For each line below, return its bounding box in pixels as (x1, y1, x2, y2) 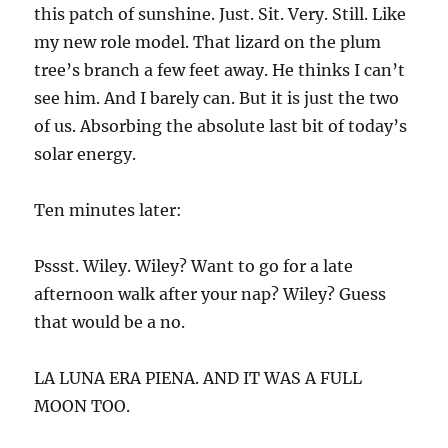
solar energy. (34, 144, 137, 164)
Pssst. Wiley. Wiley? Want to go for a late (34, 256, 354, 276)
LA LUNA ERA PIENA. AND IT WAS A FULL (34, 368, 363, 388)
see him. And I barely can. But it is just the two (34, 88, 400, 108)
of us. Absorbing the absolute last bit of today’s (34, 116, 408, 136)
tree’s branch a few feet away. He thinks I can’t (34, 60, 406, 80)
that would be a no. (34, 312, 186, 332)
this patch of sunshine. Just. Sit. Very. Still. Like (34, 4, 407, 24)
